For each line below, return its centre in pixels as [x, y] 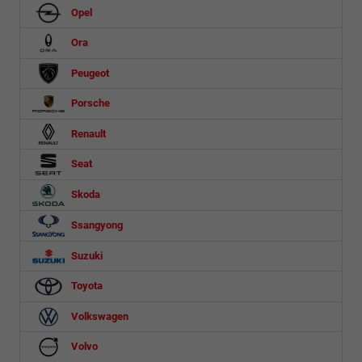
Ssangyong [96, 225]
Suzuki [86, 255]
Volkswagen [99, 316]
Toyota [86, 285]
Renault [87, 133]
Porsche [89, 103]
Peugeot [89, 73]
